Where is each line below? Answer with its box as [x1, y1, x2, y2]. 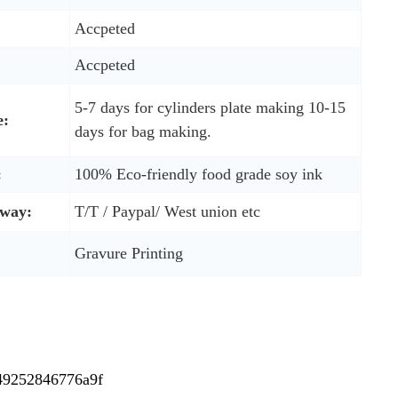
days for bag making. [74, 122, 211, 140]
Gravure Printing [74, 243, 183, 262]
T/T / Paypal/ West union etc [74, 202, 260, 220]
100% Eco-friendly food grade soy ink [74, 164, 322, 183]
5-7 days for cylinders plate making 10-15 [74, 98, 346, 116]
